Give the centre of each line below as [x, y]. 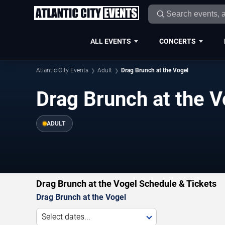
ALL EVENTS [110, 41]
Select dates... [66, 217]
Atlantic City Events [62, 70]
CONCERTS [177, 41]
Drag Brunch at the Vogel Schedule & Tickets [126, 184]
